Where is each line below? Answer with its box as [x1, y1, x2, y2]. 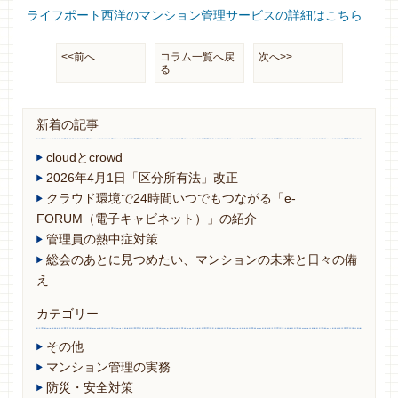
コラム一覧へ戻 [159, 51, 235, 64]
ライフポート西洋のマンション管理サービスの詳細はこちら [27, 8, 362, 23]
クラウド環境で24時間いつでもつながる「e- [46, 191, 296, 206]
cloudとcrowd [46, 150, 123, 165]
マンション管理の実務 [46, 360, 171, 375]
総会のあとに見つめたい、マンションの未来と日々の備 [46, 252, 357, 267]
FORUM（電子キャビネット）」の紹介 [36, 211, 257, 227]
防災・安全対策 [46, 380, 133, 395]
